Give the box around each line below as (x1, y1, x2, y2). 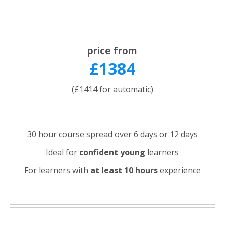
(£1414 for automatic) (71, 84, 153, 95)
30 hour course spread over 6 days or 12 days (27, 129, 198, 140)
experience (157, 165, 201, 176)
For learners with (24, 165, 90, 176)
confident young (79, 147, 145, 158)
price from (87, 44, 137, 57)
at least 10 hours (90, 165, 158, 176)
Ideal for (46, 147, 79, 158)
